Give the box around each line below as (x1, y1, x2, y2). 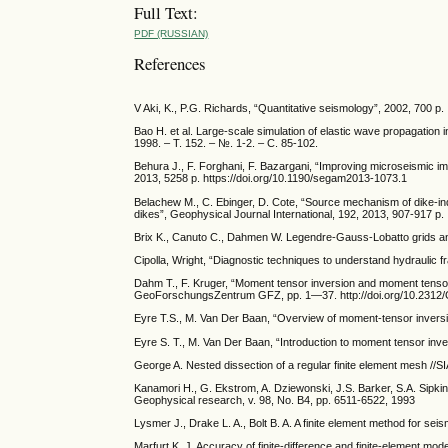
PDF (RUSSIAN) (134, 28, 209, 40)
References (134, 51, 207, 75)
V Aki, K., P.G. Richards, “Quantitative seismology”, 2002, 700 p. (134, 102, 445, 115)
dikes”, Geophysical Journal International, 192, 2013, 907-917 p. (134, 207, 445, 220)
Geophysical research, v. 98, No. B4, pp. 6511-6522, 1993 (134, 393, 416, 406)
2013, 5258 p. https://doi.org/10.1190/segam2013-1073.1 (134, 172, 408, 185)
